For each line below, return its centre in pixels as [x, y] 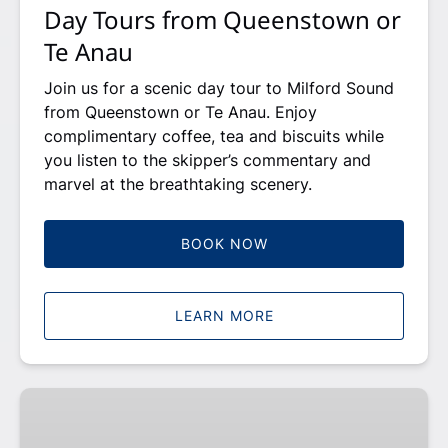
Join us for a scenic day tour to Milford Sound [219, 87]
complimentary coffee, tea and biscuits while [214, 135]
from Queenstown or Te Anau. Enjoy [180, 111]
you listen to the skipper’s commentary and [207, 159]
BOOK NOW [224, 243]
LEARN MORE [224, 315]
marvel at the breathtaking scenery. [178, 183]
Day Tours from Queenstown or [222, 19]
